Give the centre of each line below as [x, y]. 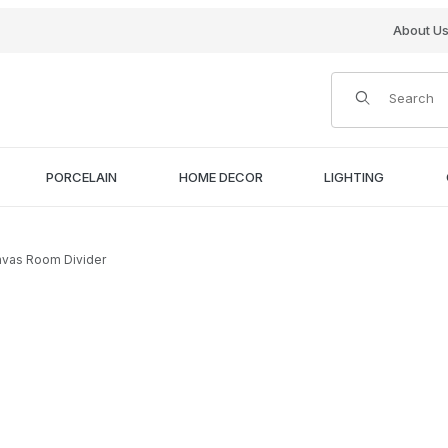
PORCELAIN [81, 176]
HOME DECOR [220, 176]
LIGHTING [354, 176]
